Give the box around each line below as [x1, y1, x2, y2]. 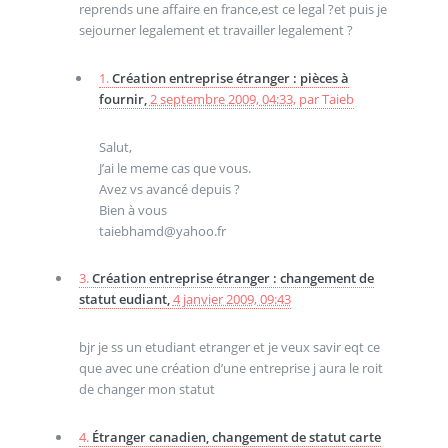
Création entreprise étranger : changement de [91, 269, 374, 288]
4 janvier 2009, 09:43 [172, 290, 291, 309]
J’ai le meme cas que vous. [98, 158, 251, 177]
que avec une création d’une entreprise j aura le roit [78, 359, 383, 378]
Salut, [98, 137, 132, 156]
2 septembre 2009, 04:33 [149, 90, 293, 109]
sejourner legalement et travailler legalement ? [78, 21, 353, 40]
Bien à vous [98, 200, 167, 219]
